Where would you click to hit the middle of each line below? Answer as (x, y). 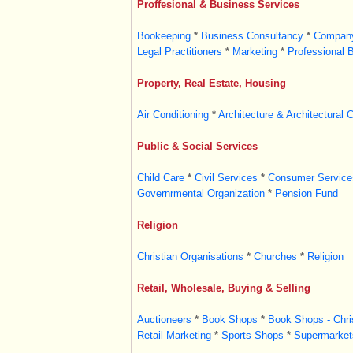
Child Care (160, 178)
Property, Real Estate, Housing (211, 83)
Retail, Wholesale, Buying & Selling (223, 288)
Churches (275, 256)
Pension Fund (306, 193)
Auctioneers (164, 320)
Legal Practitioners (179, 52)
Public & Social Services (197, 146)
